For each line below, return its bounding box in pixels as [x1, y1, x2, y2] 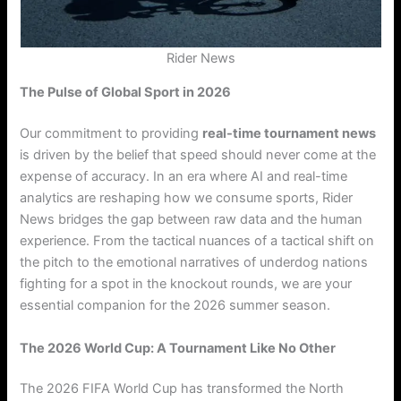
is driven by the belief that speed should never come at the [20, 147, 377, 164]
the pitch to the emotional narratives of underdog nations [20, 254, 369, 271]
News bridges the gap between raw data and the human [20, 211, 363, 228]
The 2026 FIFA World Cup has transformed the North [20, 380, 345, 397]
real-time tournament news [202, 125, 377, 142]
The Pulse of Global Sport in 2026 [20, 84, 232, 101]
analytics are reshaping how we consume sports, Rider [20, 190, 354, 207]
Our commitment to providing [20, 125, 203, 142]
